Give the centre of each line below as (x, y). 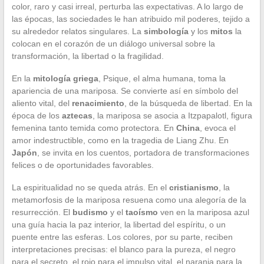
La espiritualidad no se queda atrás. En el (90, 187)
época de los (37, 115)
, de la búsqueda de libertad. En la (188, 103)
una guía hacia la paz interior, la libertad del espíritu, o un (118, 224)
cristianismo (194, 187)
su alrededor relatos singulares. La (77, 31)
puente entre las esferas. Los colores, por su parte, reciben (122, 237)
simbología (166, 31)
